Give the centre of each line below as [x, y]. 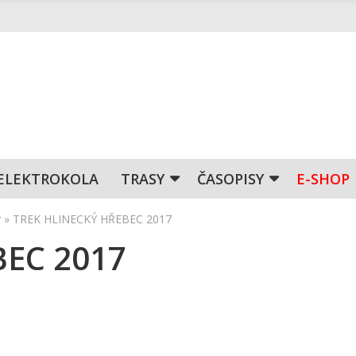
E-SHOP [323, 179]
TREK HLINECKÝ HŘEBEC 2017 [92, 219]
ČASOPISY [230, 179]
